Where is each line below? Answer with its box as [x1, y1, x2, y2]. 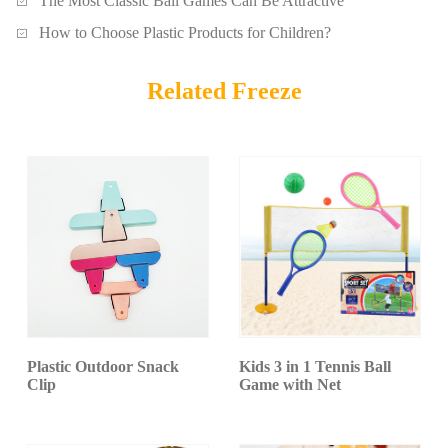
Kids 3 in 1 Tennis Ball [239, 358, 391, 375]
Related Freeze [146, 77, 302, 104]
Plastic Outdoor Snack [26, 358, 179, 375]
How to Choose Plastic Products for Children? [39, 24, 331, 41]
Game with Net [239, 376, 341, 393]
